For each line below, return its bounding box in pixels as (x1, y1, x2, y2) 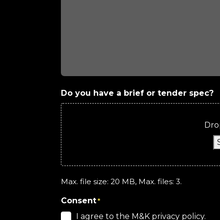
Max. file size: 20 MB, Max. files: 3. (61, 177, 182, 186)
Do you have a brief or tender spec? (61, 88, 214, 98)
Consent (61, 196, 96, 205)
